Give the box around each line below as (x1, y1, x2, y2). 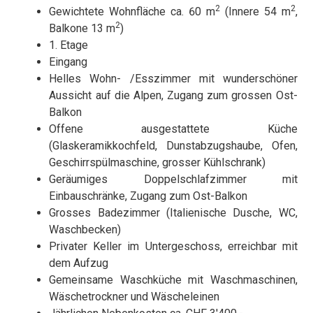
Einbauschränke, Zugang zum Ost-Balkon (49, 189, 248, 203)
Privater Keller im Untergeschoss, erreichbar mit (49, 240, 298, 254)
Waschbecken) (49, 223, 122, 237)
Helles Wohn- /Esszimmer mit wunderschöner (49, 72, 298, 86)
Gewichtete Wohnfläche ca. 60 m (49, 5, 215, 19)
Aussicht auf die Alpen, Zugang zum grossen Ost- (49, 89, 298, 103)
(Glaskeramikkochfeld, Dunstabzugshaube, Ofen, (49, 139, 298, 153)
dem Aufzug (49, 256, 109, 270)
